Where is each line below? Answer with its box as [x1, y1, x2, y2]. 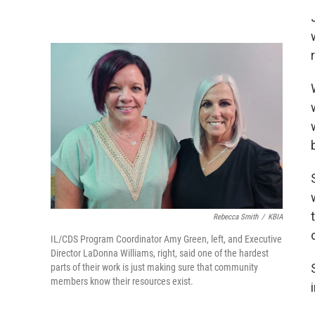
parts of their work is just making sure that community [51, 262, 258, 274]
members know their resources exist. [51, 276, 193, 288]
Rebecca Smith [213, 212, 258, 222]
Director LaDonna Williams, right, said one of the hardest [51, 247, 269, 259]
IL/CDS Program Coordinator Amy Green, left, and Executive [51, 233, 282, 245]
